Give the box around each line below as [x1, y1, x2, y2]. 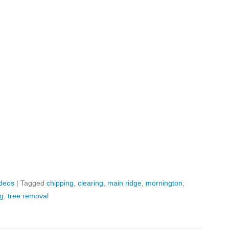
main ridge [107, 179, 142, 187]
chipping [47, 179, 74, 187]
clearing [78, 179, 103, 187]
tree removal [8, 192, 49, 200]
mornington [146, 179, 182, 187]
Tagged [20, 179, 47, 187]
